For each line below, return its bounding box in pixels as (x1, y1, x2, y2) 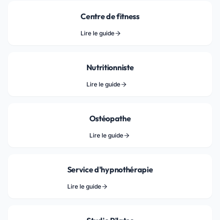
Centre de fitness (81, 11, 139, 21)
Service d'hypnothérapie (67, 165, 153, 174)
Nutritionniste (86, 62, 134, 72)
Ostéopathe (89, 113, 131, 123)
